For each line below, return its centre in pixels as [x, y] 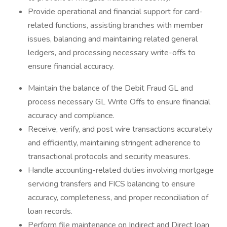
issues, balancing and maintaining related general [113, 39]
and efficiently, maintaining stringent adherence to [114, 143]
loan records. [50, 211]
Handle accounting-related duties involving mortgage [121, 170]
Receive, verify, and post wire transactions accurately [120, 129]
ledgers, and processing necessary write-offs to [112, 53]
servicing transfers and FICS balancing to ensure [111, 184]
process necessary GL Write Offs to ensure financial [119, 102]
